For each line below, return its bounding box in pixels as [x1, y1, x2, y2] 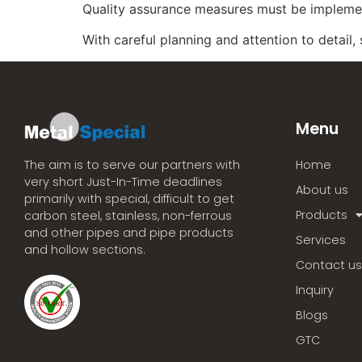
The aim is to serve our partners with [24, 157, 240, 174]
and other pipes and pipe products [24, 225, 234, 242]
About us [296, 181, 348, 198]
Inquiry [296, 281, 334, 298]
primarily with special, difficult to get [24, 191, 234, 208]
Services [296, 231, 346, 248]
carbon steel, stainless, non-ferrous [24, 208, 232, 225]
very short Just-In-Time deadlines [24, 174, 222, 191]
